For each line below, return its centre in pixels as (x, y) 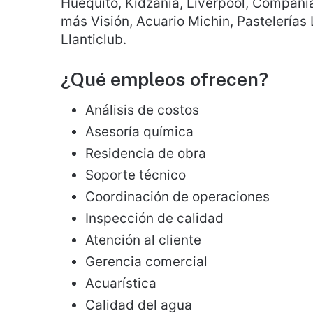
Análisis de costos (142, 110)
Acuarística (121, 283)
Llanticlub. (94, 39)
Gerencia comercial (146, 262)
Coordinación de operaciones (177, 197)
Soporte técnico (136, 175)
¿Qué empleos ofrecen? (165, 79)
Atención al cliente (143, 240)
